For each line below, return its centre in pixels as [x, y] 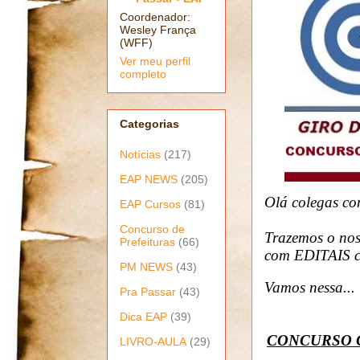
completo [143, 74]
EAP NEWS [149, 179]
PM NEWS [146, 266]
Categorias [149, 123]
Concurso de [152, 229]
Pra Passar [148, 291]
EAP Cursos [150, 204]
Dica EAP [143, 316]
